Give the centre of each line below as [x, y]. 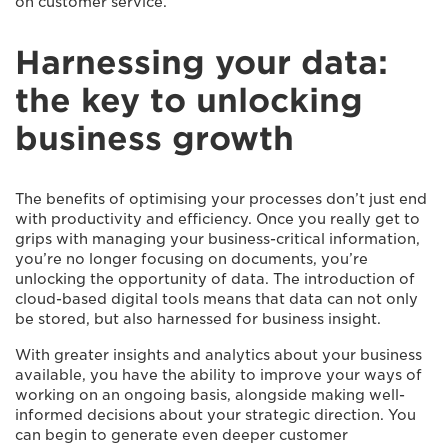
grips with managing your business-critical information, [217, 239]
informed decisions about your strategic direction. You [215, 415]
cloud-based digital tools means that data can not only [216, 299]
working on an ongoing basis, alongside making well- [210, 395]
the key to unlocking [189, 100]
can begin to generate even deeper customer [181, 435]
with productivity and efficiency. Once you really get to [217, 219]
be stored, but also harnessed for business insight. [198, 319]
